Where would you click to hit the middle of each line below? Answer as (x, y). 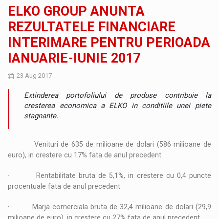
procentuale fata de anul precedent (64, 186)
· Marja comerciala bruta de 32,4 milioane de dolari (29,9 (109, 207)
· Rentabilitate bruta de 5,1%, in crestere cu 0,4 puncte (109, 176)
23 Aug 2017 (34, 76)
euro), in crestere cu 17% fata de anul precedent (85, 155)
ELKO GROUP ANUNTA (77, 11)
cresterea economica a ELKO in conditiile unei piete (118, 106)
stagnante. (41, 116)
